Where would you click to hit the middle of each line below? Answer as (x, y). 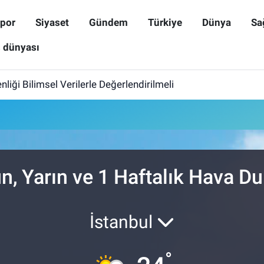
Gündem (108, 22)
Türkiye (165, 22)
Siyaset (52, 22)
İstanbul (123, 222)
